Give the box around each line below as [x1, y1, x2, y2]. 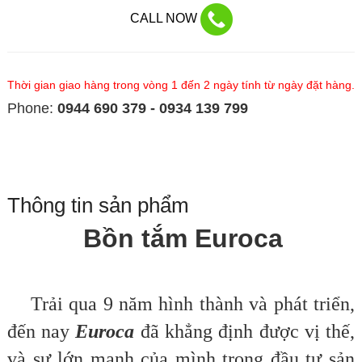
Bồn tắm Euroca [82, 224, 283, 254]
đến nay [6, 321, 70, 343]
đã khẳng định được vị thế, [140, 321, 356, 343]
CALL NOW [129, 11, 200, 26]
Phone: [6, 100, 57, 117]
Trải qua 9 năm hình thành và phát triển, [24, 293, 356, 315]
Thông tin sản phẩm [6, 193, 189, 218]
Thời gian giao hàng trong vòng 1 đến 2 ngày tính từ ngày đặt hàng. [6, 78, 355, 92]
